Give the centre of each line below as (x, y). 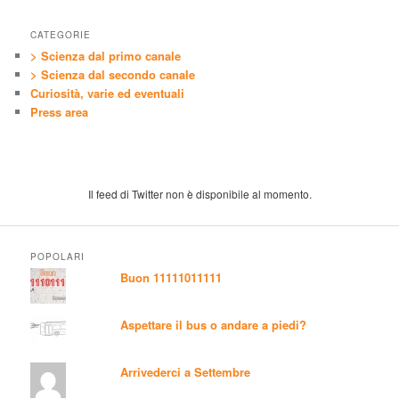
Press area (60, 111)
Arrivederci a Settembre (186, 372)
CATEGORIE (61, 34)
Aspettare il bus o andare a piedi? (214, 325)
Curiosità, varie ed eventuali (108, 93)
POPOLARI (58, 257)
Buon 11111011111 (171, 278)
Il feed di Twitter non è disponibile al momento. (199, 193)
